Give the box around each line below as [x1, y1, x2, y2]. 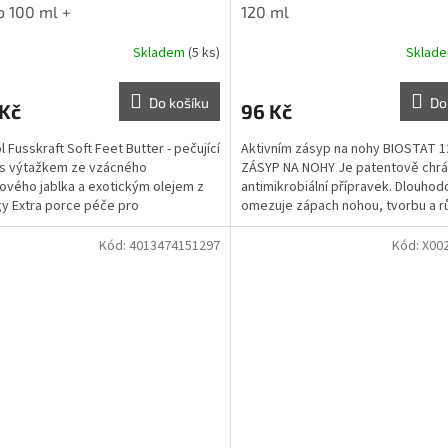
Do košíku [148, 94, 209, 112]
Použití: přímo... [240, 215, 332, 236]
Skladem [132, 42, 188, 63]
